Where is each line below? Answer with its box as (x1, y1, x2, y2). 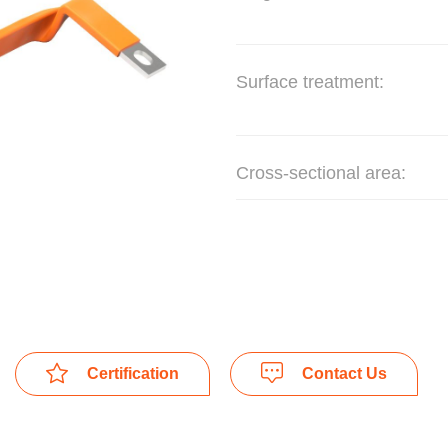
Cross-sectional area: (236, 163, 406, 183)
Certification (82, 365, 179, 382)
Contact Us (297, 365, 387, 382)
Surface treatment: (236, 72, 384, 92)
